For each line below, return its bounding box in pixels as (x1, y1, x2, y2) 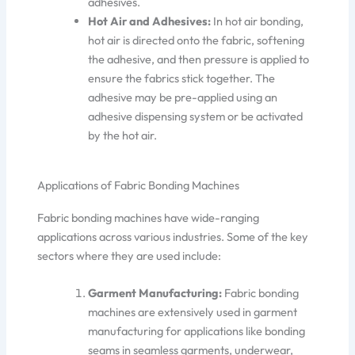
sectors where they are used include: (37, 247, 222, 263)
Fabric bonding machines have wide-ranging (37, 209, 260, 225)
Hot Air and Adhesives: (88, 13, 212, 29)
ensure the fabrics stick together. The (88, 70, 276, 86)
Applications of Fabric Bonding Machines (37, 177, 240, 193)
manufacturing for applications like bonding (88, 323, 306, 338)
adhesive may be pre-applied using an (88, 89, 278, 105)
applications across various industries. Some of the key (37, 228, 309, 244)
